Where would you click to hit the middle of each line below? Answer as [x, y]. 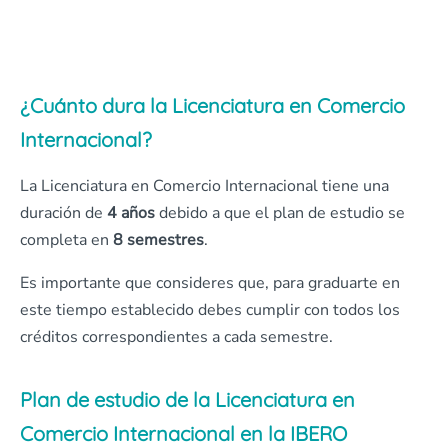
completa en [66, 240]
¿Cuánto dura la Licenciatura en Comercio [212, 106]
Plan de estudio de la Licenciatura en [187, 400]
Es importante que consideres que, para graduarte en [210, 283]
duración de [63, 213]
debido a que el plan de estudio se [280, 213]
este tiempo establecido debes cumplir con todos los [210, 310]
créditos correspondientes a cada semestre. [176, 337]
